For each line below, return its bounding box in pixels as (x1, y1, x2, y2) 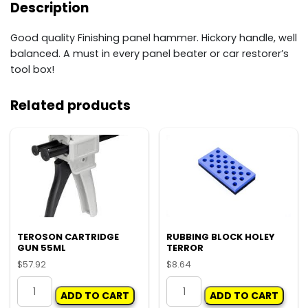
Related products (10, 96, 131, 115)
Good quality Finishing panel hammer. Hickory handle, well (10, 31, 297, 45)
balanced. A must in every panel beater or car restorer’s (10, 47, 289, 61)
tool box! (10, 63, 54, 77)
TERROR (166, 241, 204, 254)
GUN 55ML (17, 241, 66, 254)
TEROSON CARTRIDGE (17, 230, 119, 243)
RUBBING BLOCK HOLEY (166, 230, 275, 243)
